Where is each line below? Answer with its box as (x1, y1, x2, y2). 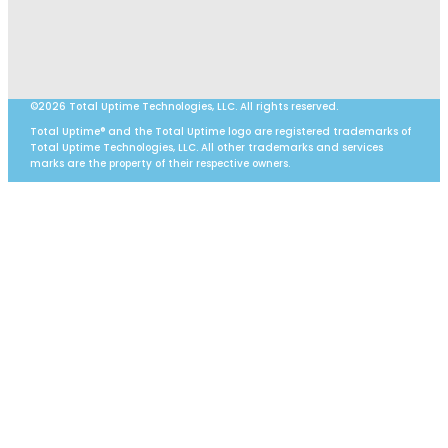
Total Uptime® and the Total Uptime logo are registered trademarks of (29, 123, 411, 139)
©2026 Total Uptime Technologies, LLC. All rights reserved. (29, 98, 338, 114)
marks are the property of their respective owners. (29, 155, 290, 171)
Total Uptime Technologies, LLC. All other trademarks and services (29, 139, 383, 155)
